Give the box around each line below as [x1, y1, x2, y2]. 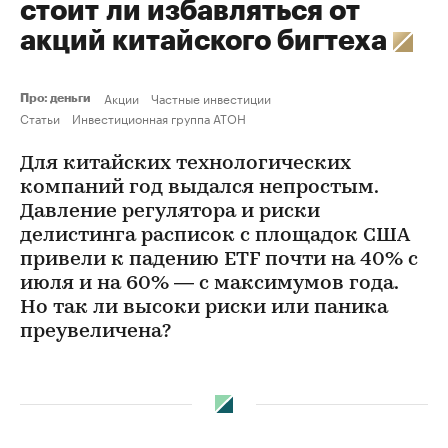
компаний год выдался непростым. [20, 178, 378, 198]
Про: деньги [20, 92, 96, 104]
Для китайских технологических [20, 154, 351, 174]
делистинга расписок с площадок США [20, 226, 409, 246]
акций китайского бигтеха [20, 27, 393, 55]
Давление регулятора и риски [20, 202, 320, 222]
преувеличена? [20, 322, 171, 342]
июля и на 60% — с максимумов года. [20, 274, 398, 294]
